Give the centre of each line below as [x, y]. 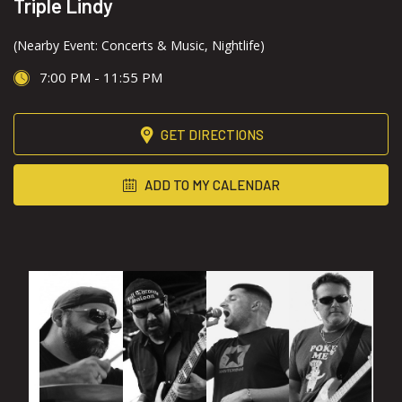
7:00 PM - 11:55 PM [99, 77]
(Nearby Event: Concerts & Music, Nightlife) [139, 45]
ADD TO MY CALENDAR [210, 185]
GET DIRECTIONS [212, 135]
